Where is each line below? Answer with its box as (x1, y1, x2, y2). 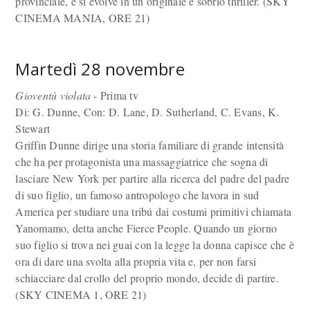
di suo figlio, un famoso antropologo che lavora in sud (15, 188, 259, 202)
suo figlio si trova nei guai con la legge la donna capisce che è (15, 237, 294, 252)
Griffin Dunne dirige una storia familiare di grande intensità (15, 138, 284, 152)
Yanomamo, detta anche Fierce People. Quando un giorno (15, 221, 277, 235)
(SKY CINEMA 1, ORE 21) (15, 287, 147, 302)
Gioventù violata (15, 88, 91, 102)
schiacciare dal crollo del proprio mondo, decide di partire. (15, 271, 279, 285)
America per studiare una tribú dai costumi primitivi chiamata (15, 204, 292, 219)
